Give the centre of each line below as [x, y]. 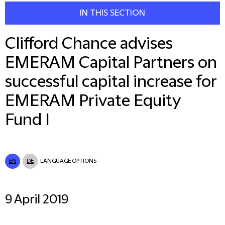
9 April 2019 [37, 200]
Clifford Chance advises [89, 44]
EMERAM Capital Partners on [111, 63]
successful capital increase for [111, 82]
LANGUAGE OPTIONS [68, 161]
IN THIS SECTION [113, 13]
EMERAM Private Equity [93, 101]
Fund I [27, 120]
